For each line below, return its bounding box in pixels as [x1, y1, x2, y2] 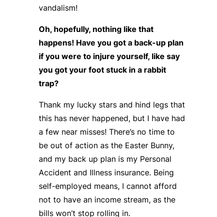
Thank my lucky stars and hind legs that [38, 99, 185, 109]
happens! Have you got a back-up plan [38, 37, 184, 47]
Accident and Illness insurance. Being [38, 167, 174, 177]
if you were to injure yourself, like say [38, 51, 180, 61]
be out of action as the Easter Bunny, [38, 140, 174, 150]
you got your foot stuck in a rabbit [38, 64, 166, 75]
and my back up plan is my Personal [38, 154, 171, 164]
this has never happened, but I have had [38, 113, 185, 123]
